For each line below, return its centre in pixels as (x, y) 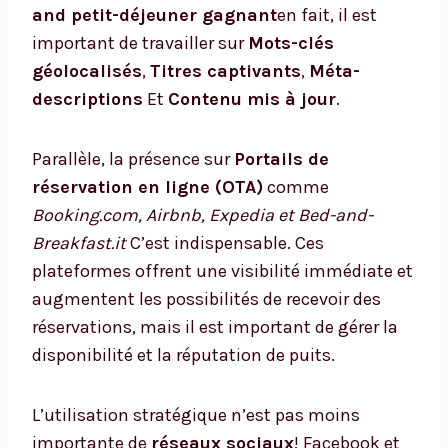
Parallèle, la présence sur (133, 159)
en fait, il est (327, 15)
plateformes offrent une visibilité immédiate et (222, 271)
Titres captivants (225, 71)
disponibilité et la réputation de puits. (183, 355)
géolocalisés (87, 71)
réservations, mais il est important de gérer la (215, 327)
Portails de (281, 159)
